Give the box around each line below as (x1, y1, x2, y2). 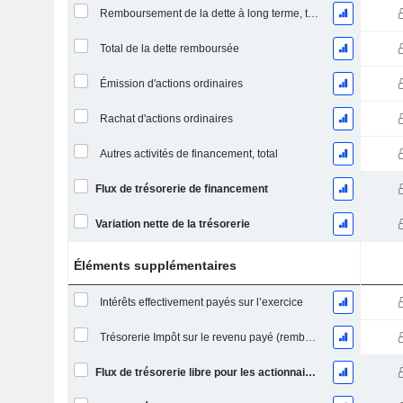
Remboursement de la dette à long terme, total (307, 7, 318, 20)
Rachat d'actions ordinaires (99, 112, 233, 125)
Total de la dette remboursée (99, 42, 239, 55)
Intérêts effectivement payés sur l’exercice (99, 296, 303, 309)
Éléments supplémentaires (74, 258, 237, 273)
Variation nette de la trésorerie (94, 218, 250, 230)
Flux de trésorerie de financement (94, 183, 268, 195)
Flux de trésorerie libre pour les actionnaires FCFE (304, 366, 316, 379)
